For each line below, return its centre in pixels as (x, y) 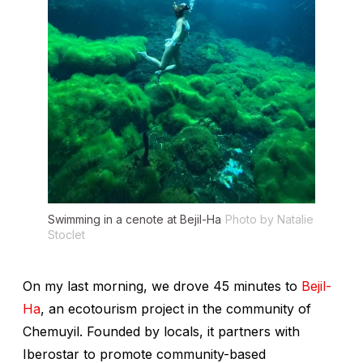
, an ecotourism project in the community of (176, 308)
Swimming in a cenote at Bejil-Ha (135, 219)
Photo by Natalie (269, 219)
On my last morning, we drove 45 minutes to (162, 286)
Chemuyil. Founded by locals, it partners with (161, 331)
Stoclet (66, 234)
